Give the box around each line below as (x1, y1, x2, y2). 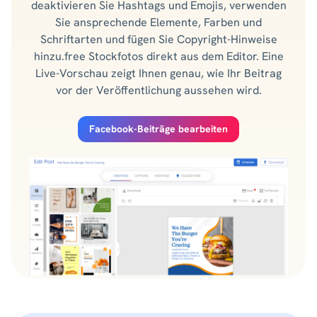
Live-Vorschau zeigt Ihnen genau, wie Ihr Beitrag (35, 66, 282, 81)
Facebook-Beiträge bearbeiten (89, 122, 228, 136)
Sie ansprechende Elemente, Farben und (55, 15, 262, 30)
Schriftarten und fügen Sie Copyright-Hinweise (40, 32, 277, 47)
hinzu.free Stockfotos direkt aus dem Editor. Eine (33, 49, 284, 64)
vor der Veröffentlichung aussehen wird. (55, 83, 262, 98)
